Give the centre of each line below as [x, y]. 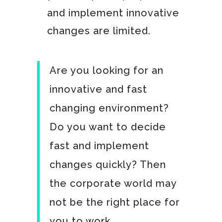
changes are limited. [99, 30]
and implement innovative [113, 13]
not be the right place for [114, 202]
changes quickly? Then [108, 164]
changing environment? [109, 108]
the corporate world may [113, 183]
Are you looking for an [106, 70]
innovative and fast [98, 89]
